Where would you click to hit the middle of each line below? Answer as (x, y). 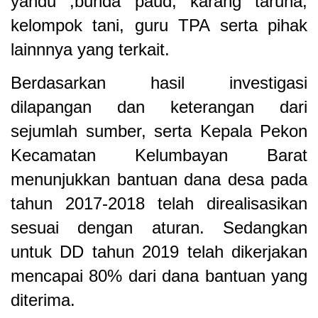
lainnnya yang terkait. (90, 50)
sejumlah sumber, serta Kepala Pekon (159, 131)
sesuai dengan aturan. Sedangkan (159, 227)
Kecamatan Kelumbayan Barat (159, 155)
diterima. (43, 300)
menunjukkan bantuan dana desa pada (159, 179)
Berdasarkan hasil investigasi (159, 82)
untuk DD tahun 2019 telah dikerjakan (159, 251)
